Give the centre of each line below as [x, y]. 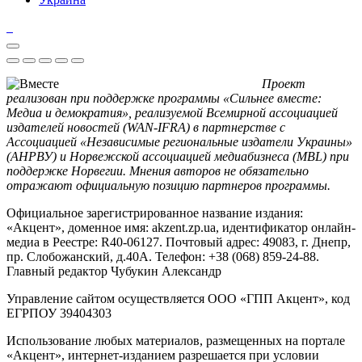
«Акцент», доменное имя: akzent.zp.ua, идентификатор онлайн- [181, 227]
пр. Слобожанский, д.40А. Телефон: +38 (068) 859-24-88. [163, 256]
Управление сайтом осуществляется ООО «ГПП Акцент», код [178, 298]
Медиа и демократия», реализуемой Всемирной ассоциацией [172, 112]
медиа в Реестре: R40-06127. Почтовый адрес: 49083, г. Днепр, [179, 242]
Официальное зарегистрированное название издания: [155, 213]
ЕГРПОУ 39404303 [59, 313]
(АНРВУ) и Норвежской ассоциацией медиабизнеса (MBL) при [178, 156]
